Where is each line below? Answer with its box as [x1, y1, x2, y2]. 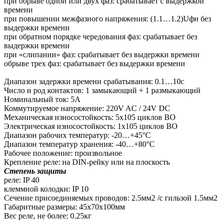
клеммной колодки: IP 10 [4, 184, 89, 193]
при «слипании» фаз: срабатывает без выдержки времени [4, 50, 200, 59]
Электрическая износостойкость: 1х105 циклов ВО [4, 121, 178, 130]
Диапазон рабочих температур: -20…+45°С [4, 130, 151, 139]
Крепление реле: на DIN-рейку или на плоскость [4, 157, 170, 166]
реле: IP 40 [4, 175, 39, 184]
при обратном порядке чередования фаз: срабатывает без [4, 32, 197, 41]
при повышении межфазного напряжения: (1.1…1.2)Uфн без [4, 14, 211, 23]
